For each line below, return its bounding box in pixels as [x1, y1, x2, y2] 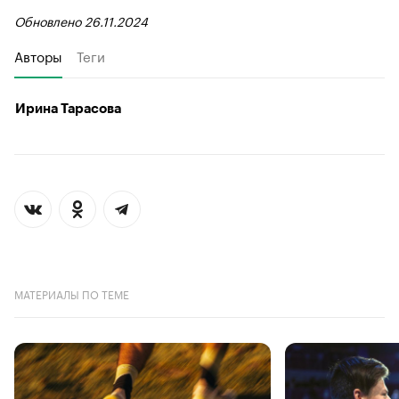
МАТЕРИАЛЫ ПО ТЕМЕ [14, 284, 129, 302]
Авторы [14, 44, 62, 66]
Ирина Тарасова [15, 102, 121, 116]
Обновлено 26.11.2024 [14, 10, 148, 30]
